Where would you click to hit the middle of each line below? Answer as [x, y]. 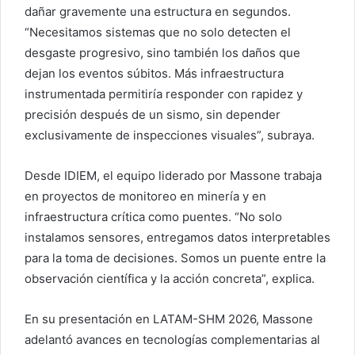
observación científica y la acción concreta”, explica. [170, 278]
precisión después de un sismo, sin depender [153, 114]
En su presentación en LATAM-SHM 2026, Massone [169, 319]
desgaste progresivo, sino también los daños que [162, 52]
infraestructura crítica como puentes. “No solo [153, 216]
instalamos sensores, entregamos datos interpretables [177, 237]
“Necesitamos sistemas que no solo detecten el [158, 32]
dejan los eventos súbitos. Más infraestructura [154, 73]
